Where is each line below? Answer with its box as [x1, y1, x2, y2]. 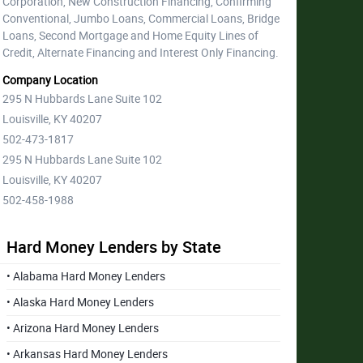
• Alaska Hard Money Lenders [6, 296, 155, 309]
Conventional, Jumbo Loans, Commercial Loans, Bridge [2, 12, 280, 25]
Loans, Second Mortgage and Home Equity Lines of [2, 29, 259, 42]
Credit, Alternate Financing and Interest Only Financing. [2, 46, 280, 59]
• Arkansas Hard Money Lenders [6, 348, 169, 361]
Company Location [2, 74, 99, 87]
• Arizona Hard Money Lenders [6, 322, 160, 335]
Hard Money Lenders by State [6, 237, 222, 257]
